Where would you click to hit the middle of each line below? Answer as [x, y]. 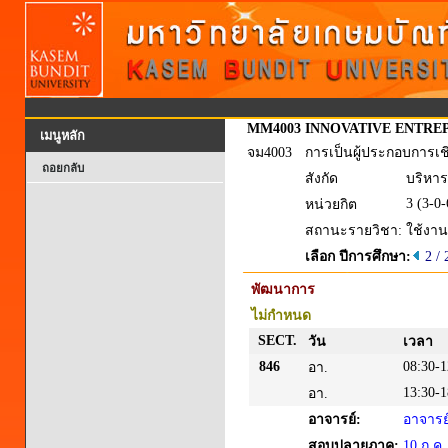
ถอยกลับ [63, 168]
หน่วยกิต [331, 204]
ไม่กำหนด [281, 315]
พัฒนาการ [283, 289]
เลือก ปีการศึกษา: [358, 256]
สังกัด [321, 178]
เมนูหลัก [62, 136]
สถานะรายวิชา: [353, 230]
